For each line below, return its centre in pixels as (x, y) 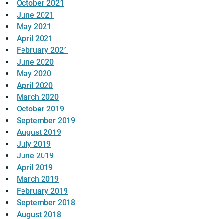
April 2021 (35, 39)
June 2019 (35, 156)
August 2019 (39, 132)
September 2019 (46, 121)
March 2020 (38, 97)
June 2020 (35, 62)
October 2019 (40, 109)
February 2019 (42, 191)
